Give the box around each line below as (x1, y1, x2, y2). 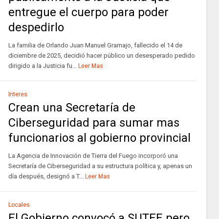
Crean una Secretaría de (8, 101, 135, 114)
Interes (8, 91, 27, 98)
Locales (8, 201, 30, 208)
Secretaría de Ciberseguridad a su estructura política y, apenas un (8, 162, 192, 170)
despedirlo (8, 21, 64, 34)
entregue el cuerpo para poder (8, 5, 169, 19)
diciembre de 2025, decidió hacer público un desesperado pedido (8, 52, 195, 59)
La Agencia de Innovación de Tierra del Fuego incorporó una (8, 152, 178, 159)
